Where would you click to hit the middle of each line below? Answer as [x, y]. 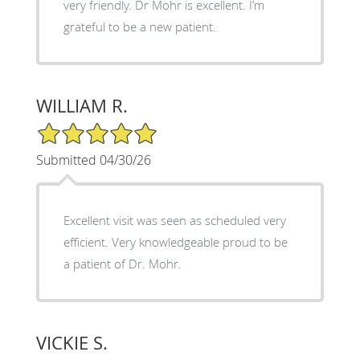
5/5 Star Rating [76, 128]
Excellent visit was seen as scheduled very [174, 220]
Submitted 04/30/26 [93, 160]
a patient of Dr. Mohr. [122, 263]
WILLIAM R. [82, 105]
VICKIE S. [72, 342]
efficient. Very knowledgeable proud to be [175, 241]
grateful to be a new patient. [139, 26]
